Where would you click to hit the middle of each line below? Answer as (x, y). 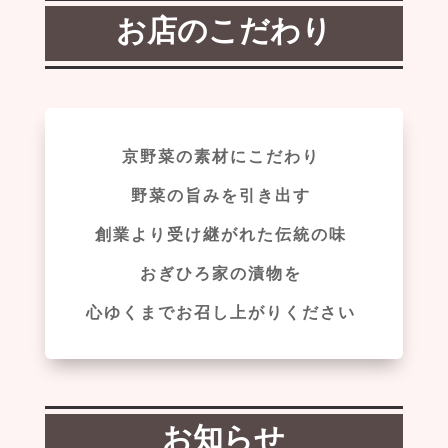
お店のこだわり (223, 27)
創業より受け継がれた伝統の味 (221, 232)
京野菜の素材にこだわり (221, 154)
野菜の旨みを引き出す (221, 193)
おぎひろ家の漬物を (221, 271)
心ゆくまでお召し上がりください (221, 310)
